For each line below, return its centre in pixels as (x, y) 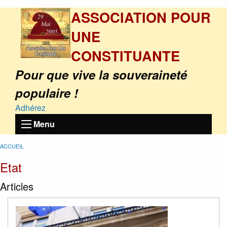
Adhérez (30, 108)
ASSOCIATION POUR (141, 17)
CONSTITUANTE (125, 55)
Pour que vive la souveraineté (101, 74)
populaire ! (47, 93)
